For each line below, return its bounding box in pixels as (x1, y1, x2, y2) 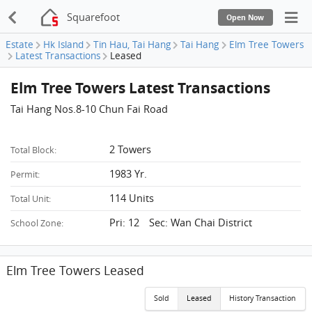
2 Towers (109, 141, 152, 156)
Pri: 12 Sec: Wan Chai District (109, 214, 253, 229)
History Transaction (229, 293, 297, 304)
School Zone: (10, 217, 64, 229)
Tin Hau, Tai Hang (93, 38, 171, 52)
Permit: (10, 168, 40, 180)
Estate (6, 38, 33, 52)
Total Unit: (10, 192, 52, 205)
